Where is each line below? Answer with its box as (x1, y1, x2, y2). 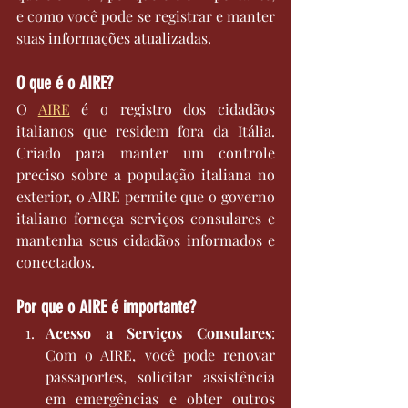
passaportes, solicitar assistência (46, 367, 275, 387)
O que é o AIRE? (16, 72, 113, 95)
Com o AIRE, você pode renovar (46, 345, 275, 365)
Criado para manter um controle (16, 143, 275, 163)
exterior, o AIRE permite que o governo (16, 187, 275, 207)
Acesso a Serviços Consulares (46, 323, 271, 343)
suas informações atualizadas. (16, 28, 211, 48)
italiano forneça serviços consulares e (16, 209, 275, 229)
